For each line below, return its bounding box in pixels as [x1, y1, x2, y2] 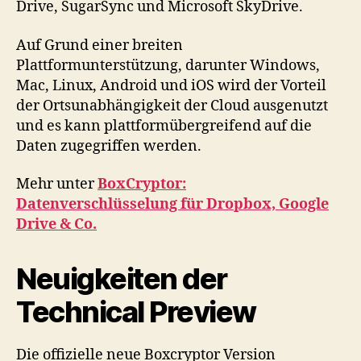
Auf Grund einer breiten [16, 35, 183, 55]
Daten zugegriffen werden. [16, 136, 201, 156]
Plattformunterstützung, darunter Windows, [16, 56, 320, 75]
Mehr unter [16, 175, 98, 193]
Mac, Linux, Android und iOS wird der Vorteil [16, 76, 326, 95]
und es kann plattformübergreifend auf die [16, 116, 312, 135]
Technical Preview [16, 294, 256, 330]
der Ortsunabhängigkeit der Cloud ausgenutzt [16, 96, 328, 115]
